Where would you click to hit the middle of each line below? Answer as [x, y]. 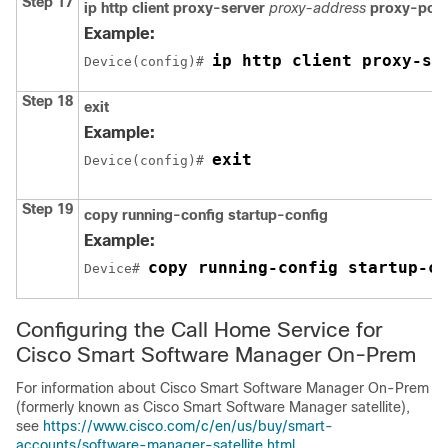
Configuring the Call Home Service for [199, 329]
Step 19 [47, 208]
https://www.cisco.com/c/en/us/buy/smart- [188, 425]
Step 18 [47, 100]
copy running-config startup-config [206, 214]
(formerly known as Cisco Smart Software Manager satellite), [213, 406]
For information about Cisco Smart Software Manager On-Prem [222, 387]
